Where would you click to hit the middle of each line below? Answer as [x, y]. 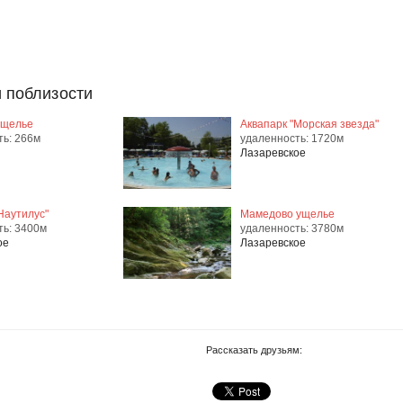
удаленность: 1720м [292, 139]
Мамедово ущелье [287, 214]
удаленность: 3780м [292, 228]
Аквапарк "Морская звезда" [309, 124]
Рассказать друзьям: [254, 350]
